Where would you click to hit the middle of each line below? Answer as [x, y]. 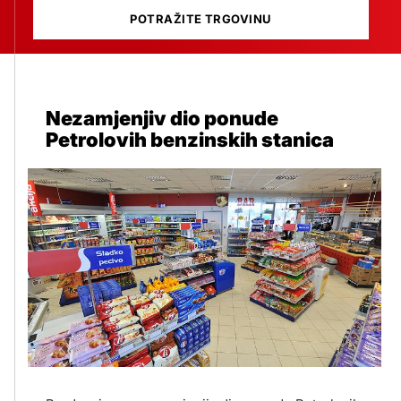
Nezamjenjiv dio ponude [162, 118]
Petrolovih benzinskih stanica [190, 140]
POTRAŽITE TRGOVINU [201, 18]
